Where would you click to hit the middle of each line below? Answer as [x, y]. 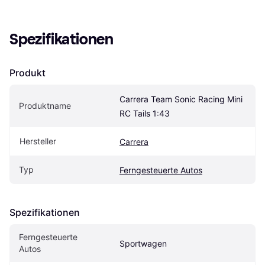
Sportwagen [143, 244]
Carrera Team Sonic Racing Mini [181, 99]
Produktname [45, 106]
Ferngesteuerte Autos [161, 170]
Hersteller [38, 141]
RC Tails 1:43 [145, 114]
